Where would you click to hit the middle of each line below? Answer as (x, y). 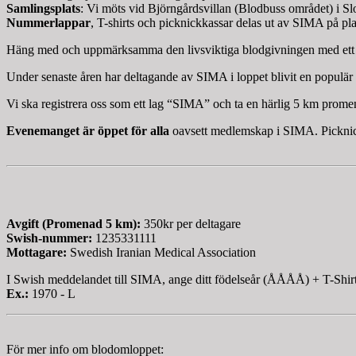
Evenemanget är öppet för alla (88, 131)
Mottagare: (37, 253)
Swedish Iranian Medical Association (161, 253)
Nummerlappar (48, 23)
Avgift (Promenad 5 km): (75, 224)
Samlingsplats (43, 9)
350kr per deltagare (194, 224)
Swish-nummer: (49, 238)
